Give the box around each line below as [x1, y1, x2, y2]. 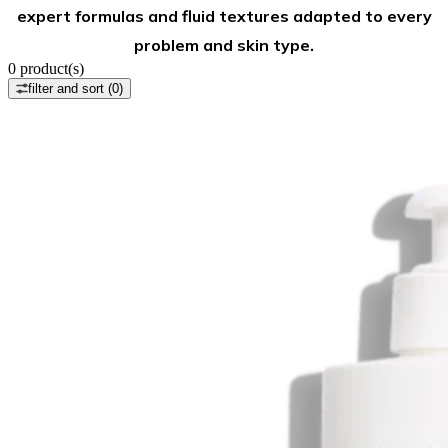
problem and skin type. [134, 35, 314, 55]
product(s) [16, 60, 84, 77]
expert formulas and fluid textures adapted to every [16, 6, 432, 26]
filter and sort [28, 81, 108, 96]
